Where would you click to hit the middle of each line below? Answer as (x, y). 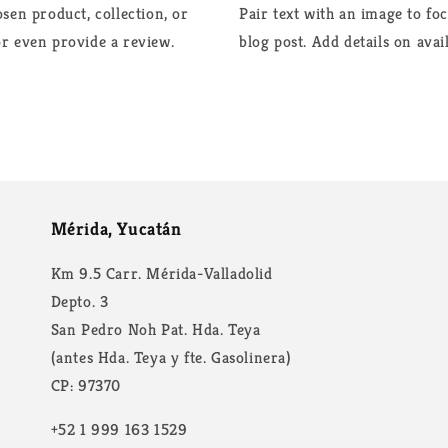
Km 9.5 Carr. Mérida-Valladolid (161, 274)
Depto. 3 (79, 302)
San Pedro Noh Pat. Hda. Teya (155, 330)
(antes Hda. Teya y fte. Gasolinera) (171, 358)
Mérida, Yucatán (116, 229)
